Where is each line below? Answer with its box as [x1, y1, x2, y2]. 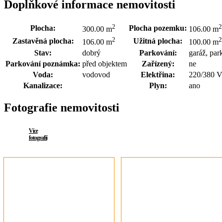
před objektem [82, 59, 127, 68]
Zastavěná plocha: [12, 36, 74, 45]
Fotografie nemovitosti [4, 101, 119, 114]
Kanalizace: [23, 81, 62, 90]
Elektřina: [141, 70, 175, 79]
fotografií [29, 134, 47, 142]
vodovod [82, 70, 110, 79]
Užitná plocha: [133, 36, 182, 45]
